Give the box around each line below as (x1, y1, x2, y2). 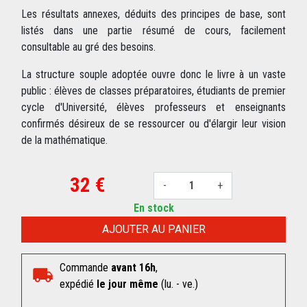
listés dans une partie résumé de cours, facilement (21, 24, 286, 38)
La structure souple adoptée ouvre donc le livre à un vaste (21, 68, 286, 82)
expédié (60, 278, 97, 291)
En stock (133, 201, 174, 215)
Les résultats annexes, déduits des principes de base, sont (21, 8, 286, 21)
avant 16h (111, 261, 156, 275)
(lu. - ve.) (158, 278, 198, 291)
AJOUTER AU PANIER (101, 223, 206, 236)
